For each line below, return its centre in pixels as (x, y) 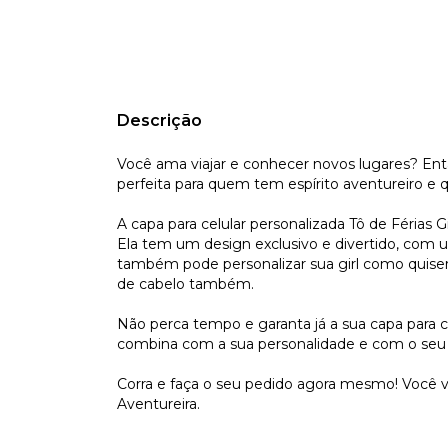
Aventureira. (158, 403)
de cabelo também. (185, 283)
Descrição (159, 120)
